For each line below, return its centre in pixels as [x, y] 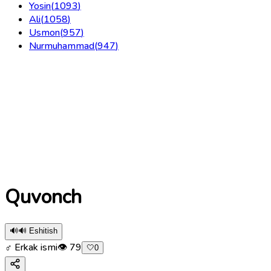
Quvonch [43, 197]
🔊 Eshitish [38, 230]
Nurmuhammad [62, 46]
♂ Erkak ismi [31, 247]
